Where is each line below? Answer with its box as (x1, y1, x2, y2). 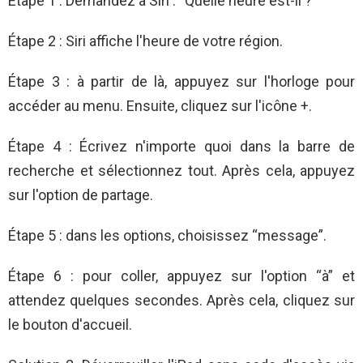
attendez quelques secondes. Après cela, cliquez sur (8, 292, 355, 310)
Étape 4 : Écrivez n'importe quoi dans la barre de (8, 138, 355, 156)
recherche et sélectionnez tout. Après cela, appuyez (8, 162, 355, 180)
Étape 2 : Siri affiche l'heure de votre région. (8, 32, 283, 50)
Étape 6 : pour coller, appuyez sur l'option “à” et (8, 267, 355, 285)
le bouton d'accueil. (8, 316, 132, 334)
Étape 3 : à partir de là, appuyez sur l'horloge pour (8, 73, 355, 91)
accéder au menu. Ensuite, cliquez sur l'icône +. (8, 97, 312, 115)
